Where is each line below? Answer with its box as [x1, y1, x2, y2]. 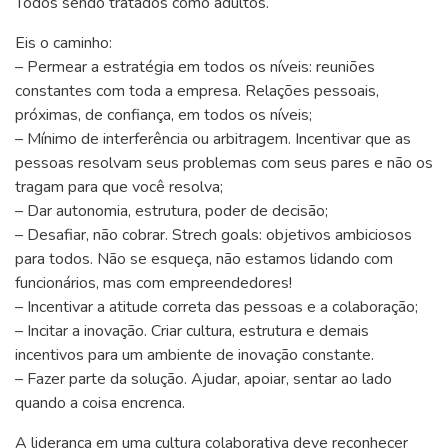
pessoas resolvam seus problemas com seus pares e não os [15, 152, 433, 174]
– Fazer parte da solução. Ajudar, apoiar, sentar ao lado [15, 368, 392, 390]
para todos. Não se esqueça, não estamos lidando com [15, 248, 393, 270]
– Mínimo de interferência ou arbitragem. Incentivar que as [15, 128, 411, 150]
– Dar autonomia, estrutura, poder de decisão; [15, 200, 328, 222]
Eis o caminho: [15, 32, 112, 54]
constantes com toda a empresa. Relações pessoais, [15, 80, 379, 102]
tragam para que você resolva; [15, 176, 223, 198]
